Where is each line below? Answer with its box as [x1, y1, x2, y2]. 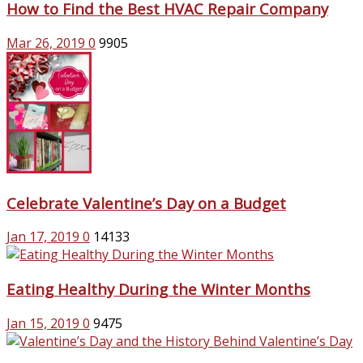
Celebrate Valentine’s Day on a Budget [6, 192, 286, 213]
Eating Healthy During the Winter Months [6, 279, 310, 300]
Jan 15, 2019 [6, 314, 79, 332]
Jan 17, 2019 [6, 228, 79, 246]
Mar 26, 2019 [6, 33, 85, 52]
